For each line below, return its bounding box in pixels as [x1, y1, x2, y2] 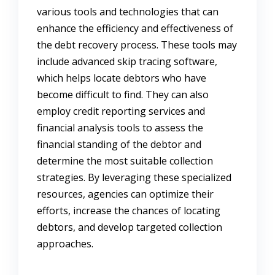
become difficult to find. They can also [37, 88, 209, 102]
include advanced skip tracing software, [37, 55, 217, 69]
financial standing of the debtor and [37, 137, 201, 152]
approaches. [37, 237, 93, 251]
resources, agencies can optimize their [37, 187, 214, 201]
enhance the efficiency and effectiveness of [37, 21, 233, 36]
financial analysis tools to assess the [37, 121, 203, 135]
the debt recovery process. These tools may [37, 38, 237, 52]
